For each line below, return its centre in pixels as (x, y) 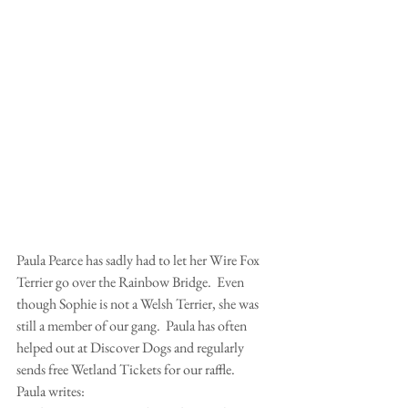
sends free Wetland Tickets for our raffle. (127, 370)
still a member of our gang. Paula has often (133, 326)
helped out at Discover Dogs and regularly (132, 348)
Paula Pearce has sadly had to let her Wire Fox (139, 260)
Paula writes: (52, 392)
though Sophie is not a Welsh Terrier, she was (139, 304)
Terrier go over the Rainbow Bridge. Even (132, 282)
